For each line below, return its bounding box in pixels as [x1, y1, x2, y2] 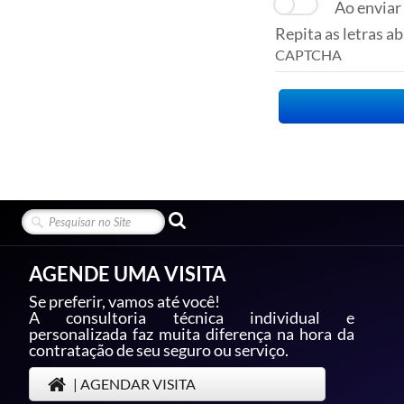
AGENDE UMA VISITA [29, 262, 226, 286]
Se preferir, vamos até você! [29, 291, 220, 311]
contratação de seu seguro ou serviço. [29, 340, 291, 360]
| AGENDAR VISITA [73, 375, 196, 392]
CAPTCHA [275, 46, 342, 63]
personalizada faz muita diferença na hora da [29, 324, 355, 344]
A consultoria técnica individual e [29, 308, 355, 327]
